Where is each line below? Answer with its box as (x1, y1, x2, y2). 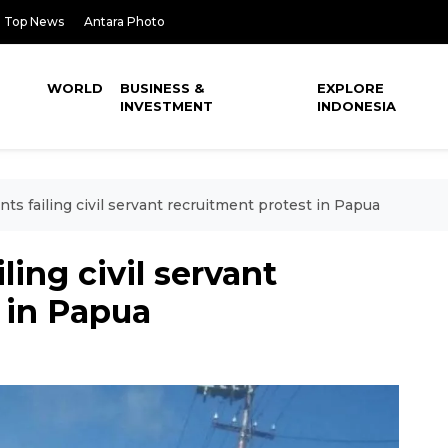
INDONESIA (317, 98, 397, 114)
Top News (4, 14, 64, 29)
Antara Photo (84, 14, 165, 29)
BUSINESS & (120, 80, 205, 96)
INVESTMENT (120, 98, 214, 114)
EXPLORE (317, 80, 385, 96)
